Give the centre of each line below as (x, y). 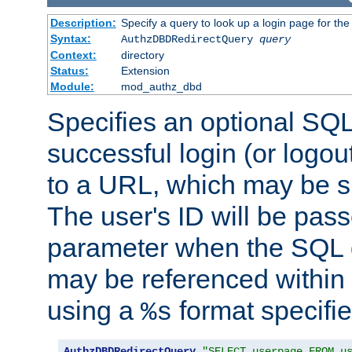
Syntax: (70, 38)
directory (142, 55)
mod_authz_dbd (161, 86)
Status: (69, 70)
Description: (83, 22)
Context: (73, 55)
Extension (145, 70)
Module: (72, 86)
